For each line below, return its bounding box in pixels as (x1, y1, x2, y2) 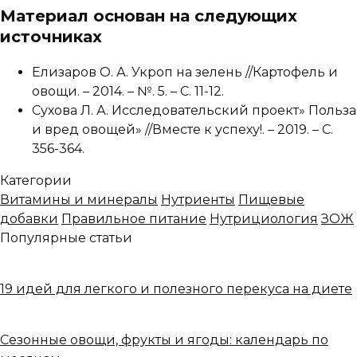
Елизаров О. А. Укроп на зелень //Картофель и (32, 65, 338, 80)
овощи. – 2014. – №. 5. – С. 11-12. (32, 84, 224, 100)
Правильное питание (61, 211, 206, 227)
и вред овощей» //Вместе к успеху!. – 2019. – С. (32, 122, 333, 138)
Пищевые (238, 192, 304, 208)
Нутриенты (161, 192, 235, 208)
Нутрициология (210, 211, 318, 227)
